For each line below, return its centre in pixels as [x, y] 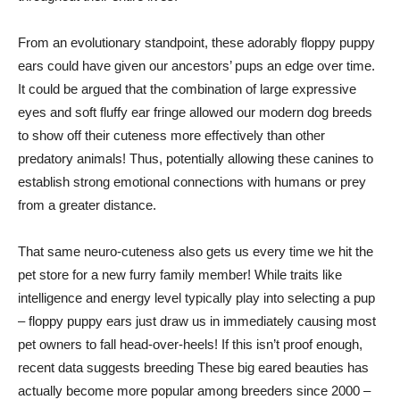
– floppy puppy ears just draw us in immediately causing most [197, 321]
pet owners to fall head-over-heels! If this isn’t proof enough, [190, 344]
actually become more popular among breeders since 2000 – [194, 391]
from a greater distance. [87, 205]
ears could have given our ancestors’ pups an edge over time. [196, 66]
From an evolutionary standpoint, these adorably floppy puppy [196, 42]
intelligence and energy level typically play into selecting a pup [196, 298]
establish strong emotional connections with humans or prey [192, 182]
